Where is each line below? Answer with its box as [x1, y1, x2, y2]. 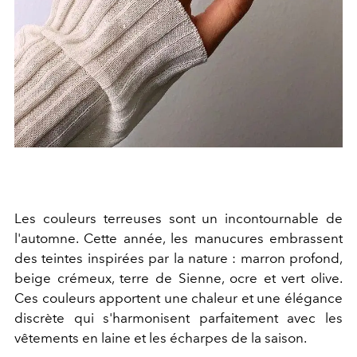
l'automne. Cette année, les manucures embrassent [14, 230, 343, 247]
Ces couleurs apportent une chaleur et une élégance [14, 290, 343, 307]
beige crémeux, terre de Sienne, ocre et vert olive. [14, 270, 343, 287]
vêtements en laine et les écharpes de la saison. [14, 330, 307, 347]
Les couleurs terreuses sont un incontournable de [14, 210, 343, 227]
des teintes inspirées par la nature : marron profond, [14, 250, 343, 267]
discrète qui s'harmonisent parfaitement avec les [14, 310, 343, 327]
